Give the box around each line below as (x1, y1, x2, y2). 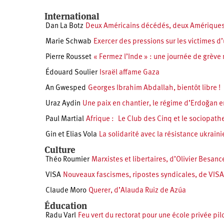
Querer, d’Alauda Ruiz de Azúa (88, 187, 186, 195)
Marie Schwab (45, 38, 91, 46)
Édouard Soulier (45, 69, 97, 77)
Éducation (44, 200, 87, 212)
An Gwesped (45, 84, 86, 92)
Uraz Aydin (45, 100, 80, 108)
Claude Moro (45, 187, 86, 195)
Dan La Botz (45, 22, 83, 30)
